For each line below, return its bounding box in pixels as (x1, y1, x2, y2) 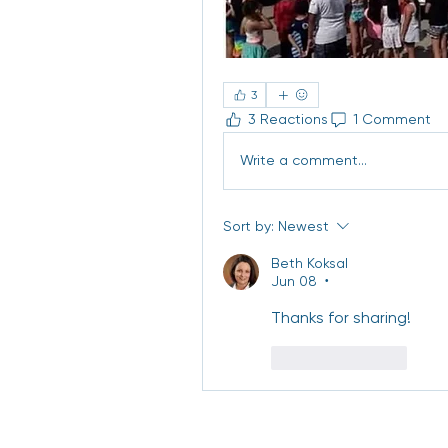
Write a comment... (240, 152, 367, 169)
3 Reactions (248, 111, 328, 128)
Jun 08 (271, 272, 317, 289)
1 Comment (353, 111, 431, 128)
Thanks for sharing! (271, 307, 415, 327)
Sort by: (223, 217, 274, 234)
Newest (278, 217, 329, 234)
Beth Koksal (271, 254, 348, 271)
